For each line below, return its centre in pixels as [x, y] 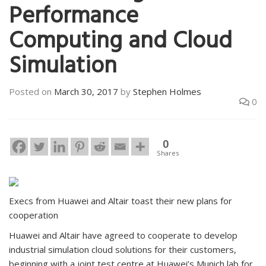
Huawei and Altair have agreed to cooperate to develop [123, 235]
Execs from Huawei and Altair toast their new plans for [121, 201]
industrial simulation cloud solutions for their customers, [123, 250]
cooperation [34, 215]
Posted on [31, 91]
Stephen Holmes [167, 91]
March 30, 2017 [86, 91]
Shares [168, 153]
